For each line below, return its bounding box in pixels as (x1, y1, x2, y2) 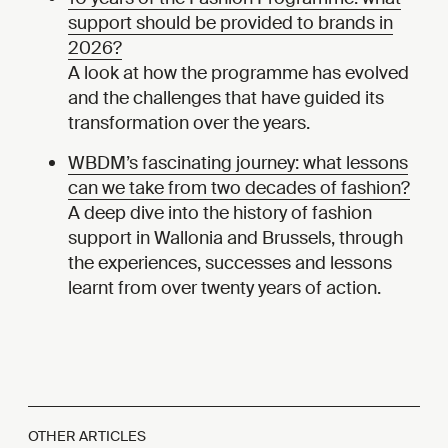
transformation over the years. (68, 111, 310, 136)
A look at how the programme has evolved (68, 61, 409, 86)
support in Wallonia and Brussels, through (68, 226, 403, 251)
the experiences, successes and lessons (68, 251, 392, 276)
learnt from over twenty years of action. (68, 276, 381, 301)
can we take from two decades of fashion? (68, 176, 410, 201)
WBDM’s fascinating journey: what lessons (68, 151, 408, 176)
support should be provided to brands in (68, 11, 393, 36)
